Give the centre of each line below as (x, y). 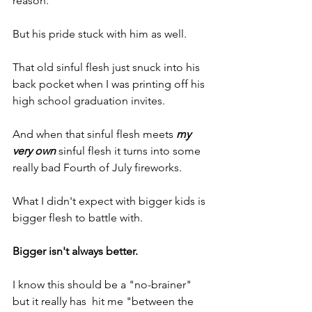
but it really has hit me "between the (104, 301)
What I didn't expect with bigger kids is (110, 201)
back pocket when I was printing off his (110, 84)
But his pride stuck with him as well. (100, 34)
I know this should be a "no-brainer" (103, 284)
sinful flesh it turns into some (130, 151)
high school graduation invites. (89, 101)
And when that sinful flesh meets (94, 134)
